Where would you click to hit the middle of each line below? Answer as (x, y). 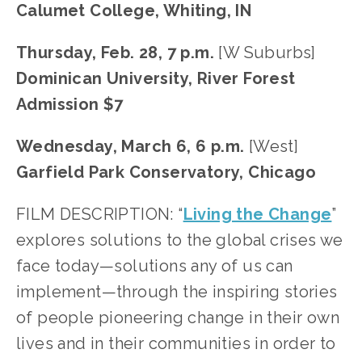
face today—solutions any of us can (155, 266)
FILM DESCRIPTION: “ (100, 214)
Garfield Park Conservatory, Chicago (166, 172)
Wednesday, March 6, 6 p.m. (130, 146)
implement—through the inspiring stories (177, 292)
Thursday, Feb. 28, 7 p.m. (115, 53)
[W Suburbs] (265, 53)
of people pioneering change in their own (178, 318)
